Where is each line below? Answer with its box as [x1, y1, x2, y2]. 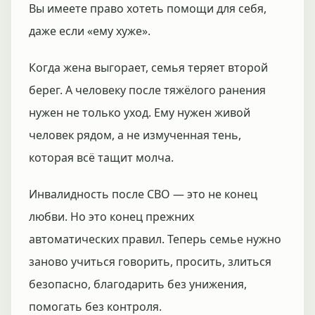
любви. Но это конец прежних [29, 209, 194, 224]
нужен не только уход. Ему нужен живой [29, 105, 250, 120]
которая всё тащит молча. [29, 150, 174, 165]
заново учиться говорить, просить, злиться [29, 254, 271, 269]
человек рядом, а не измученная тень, [29, 127, 241, 143]
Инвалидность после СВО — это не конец [29, 186, 257, 202]
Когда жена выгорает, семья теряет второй [29, 60, 268, 75]
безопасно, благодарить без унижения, [29, 276, 247, 292]
